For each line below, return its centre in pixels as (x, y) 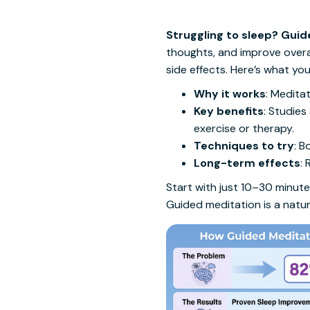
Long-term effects (247, 163)
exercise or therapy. (244, 128)
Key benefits (229, 111)
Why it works (230, 94)
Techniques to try (244, 146)
